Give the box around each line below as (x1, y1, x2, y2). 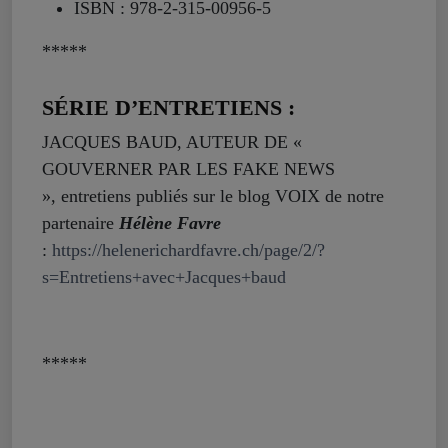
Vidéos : (42, 406, 118, 432)
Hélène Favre (119, 212, 221, 233)
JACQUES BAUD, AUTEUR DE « (42, 131, 302, 152)
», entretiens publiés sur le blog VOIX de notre (42, 185, 384, 206)
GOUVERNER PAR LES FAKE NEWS (42, 158, 335, 179)
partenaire (42, 212, 119, 233)
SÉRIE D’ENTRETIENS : (42, 94, 295, 120)
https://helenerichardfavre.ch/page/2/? (52, 239, 325, 260)
